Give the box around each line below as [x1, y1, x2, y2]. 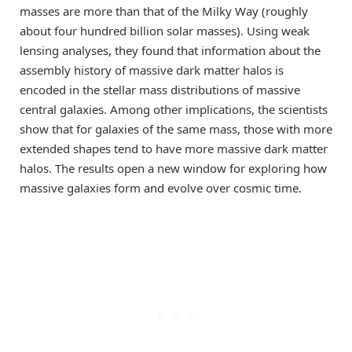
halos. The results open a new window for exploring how [20, 160, 327, 177]
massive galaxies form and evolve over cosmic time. [20, 180, 302, 196]
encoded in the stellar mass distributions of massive [20, 82, 300, 98]
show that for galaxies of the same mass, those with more [20, 121, 332, 137]
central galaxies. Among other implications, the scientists [20, 101, 328, 118]
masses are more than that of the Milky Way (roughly [20, 3, 308, 20]
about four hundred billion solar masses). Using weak [20, 23, 310, 39]
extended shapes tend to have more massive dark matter [20, 141, 328, 157]
